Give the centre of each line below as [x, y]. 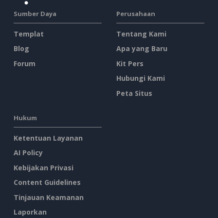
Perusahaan [136, 13]
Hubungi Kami [141, 78]
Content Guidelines [47, 182]
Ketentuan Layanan [48, 138]
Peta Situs [134, 93]
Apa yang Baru [142, 49]
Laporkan [30, 212]
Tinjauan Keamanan [49, 197]
